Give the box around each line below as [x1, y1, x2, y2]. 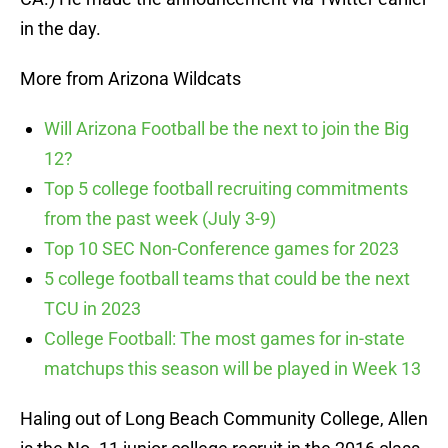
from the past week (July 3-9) [44, 189, 276, 211]
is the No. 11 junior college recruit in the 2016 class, [20, 419, 424, 441]
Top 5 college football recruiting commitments [44, 159, 408, 181]
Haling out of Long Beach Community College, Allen [20, 389, 428, 411]
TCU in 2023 [44, 279, 141, 301]
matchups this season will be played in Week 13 [44, 339, 421, 361]
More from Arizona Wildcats [20, 49, 241, 71]
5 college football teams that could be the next [44, 249, 410, 271]
